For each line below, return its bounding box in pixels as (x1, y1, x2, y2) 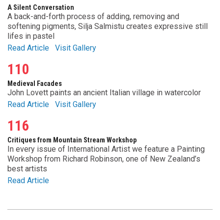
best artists (7, 164, 47, 173)
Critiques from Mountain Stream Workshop (7, 136, 137, 144)
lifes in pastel (7, 31, 55, 41)
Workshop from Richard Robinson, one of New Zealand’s (7, 154, 200, 164)
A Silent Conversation (7, 3, 74, 12)
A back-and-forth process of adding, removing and (7, 11, 179, 21)
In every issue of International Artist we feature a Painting (7, 144, 205, 154)
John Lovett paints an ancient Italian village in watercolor (7, 87, 201, 97)
